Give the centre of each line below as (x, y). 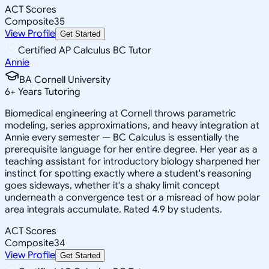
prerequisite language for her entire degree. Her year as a (131, 149)
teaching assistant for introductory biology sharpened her (132, 161)
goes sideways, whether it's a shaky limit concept (112, 185)
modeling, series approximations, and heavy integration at (132, 125)
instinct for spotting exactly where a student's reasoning (128, 173)
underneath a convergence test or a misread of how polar (132, 197)
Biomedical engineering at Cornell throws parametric (120, 113)
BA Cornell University (65, 80)
